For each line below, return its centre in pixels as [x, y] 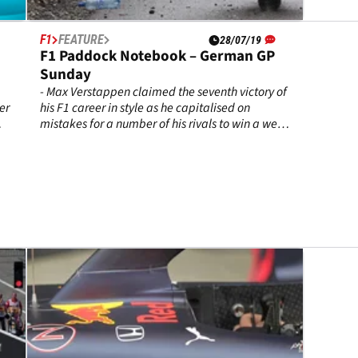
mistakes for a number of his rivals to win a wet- [163, 124]
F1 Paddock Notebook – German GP [158, 57]
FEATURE [82, 40]
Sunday [66, 75]
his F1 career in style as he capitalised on [145, 108]
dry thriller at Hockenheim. [109, 140]
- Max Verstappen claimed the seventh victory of [164, 92]
